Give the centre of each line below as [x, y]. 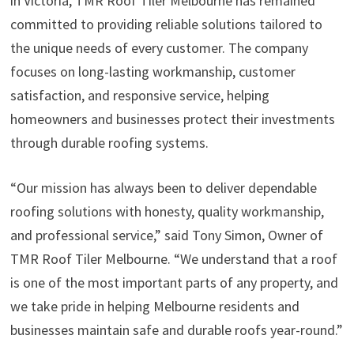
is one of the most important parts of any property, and [174, 283]
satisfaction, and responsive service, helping [139, 96]
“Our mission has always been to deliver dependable [163, 188]
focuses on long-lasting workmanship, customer [153, 72]
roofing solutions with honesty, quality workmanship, [167, 212]
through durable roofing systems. [109, 143]
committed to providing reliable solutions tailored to [166, 24]
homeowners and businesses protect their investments [172, 119]
